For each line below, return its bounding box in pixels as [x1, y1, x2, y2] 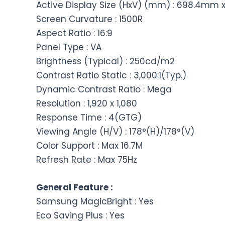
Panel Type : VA [36, 41, 101, 53]
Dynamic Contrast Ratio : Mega [36, 83, 172, 95]
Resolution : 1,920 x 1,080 [36, 97, 137, 109]
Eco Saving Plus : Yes [36, 209, 125, 222]
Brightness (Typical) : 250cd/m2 [36, 55, 175, 67]
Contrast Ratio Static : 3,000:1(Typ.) [36, 69, 186, 81]
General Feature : [36, 181, 113, 194]
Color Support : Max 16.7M [36, 139, 143, 152]
